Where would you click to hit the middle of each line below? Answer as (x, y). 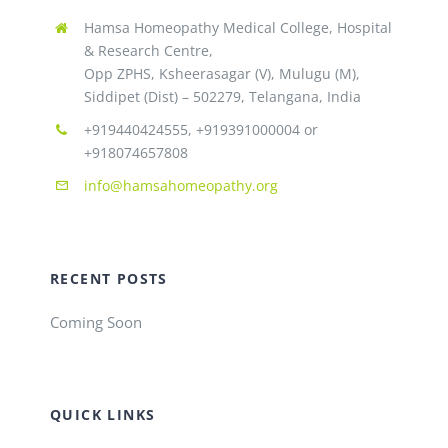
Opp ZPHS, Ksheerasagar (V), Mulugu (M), (221, 73)
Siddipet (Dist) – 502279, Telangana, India (222, 96)
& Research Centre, (148, 50)
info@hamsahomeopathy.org (180, 185)
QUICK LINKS (102, 415)
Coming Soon (95, 322)
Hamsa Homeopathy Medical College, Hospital (237, 27)
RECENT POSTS (108, 279)
